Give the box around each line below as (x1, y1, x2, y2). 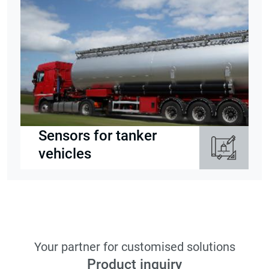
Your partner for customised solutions (34, 240, 235, 255)
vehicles (38, 145, 91, 163)
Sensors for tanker (38, 127, 157, 145)
